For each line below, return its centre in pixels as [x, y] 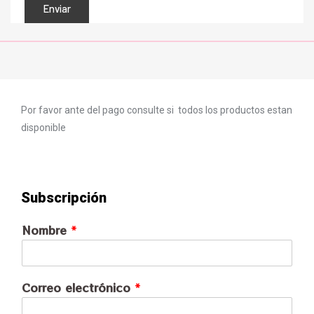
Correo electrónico [78, 288]
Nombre [46, 230]
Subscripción [64, 198]
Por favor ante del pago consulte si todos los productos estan [157, 110]
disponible [43, 127]
